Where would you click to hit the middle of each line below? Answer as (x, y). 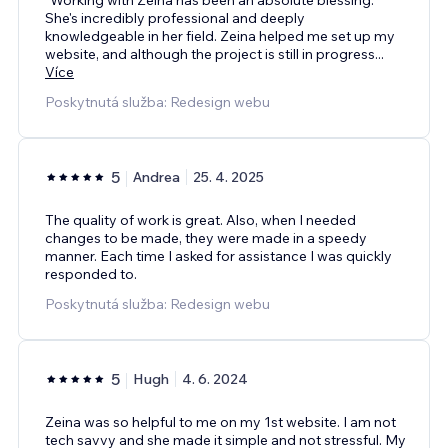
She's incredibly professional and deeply (175, 17)
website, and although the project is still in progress (210, 53)
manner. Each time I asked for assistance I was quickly (218, 255)
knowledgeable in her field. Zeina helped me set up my (220, 35)
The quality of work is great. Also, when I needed (200, 219)
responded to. (91, 273)
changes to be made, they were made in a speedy (206, 237)
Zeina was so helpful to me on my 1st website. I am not (220, 421)
